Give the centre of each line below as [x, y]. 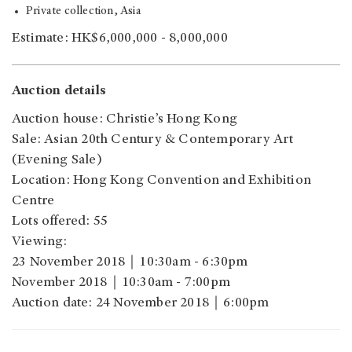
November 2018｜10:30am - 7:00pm [121, 282]
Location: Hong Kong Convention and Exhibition [162, 180]
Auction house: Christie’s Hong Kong [125, 119]
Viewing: [40, 242]
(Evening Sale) [57, 160]
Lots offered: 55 [60, 221]
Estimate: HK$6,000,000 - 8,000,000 [120, 38]
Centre [33, 201]
